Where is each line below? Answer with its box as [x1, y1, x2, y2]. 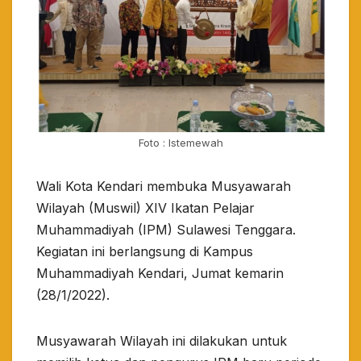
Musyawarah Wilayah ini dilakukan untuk [36, 333, 287, 350]
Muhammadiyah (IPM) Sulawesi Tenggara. [36, 222, 296, 239]
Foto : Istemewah [138, 136, 223, 150]
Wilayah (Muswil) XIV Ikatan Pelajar [36, 200, 255, 217]
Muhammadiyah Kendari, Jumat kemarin [36, 265, 284, 282]
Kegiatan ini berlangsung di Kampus [36, 243, 253, 260]
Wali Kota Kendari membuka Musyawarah [36, 178, 291, 195]
